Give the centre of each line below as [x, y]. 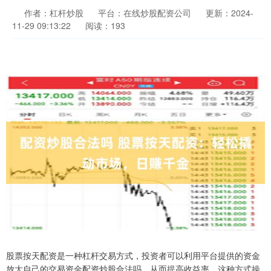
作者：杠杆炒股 [54, 13]
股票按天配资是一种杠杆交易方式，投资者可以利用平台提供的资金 [133, 255]
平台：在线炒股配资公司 [145, 13]
